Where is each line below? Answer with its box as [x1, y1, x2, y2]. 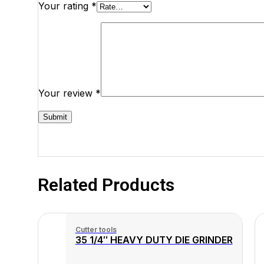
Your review [38, 87, 96, 99]
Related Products [38, 174, 175, 195]
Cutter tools [75, 225, 117, 234]
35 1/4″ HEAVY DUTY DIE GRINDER [75, 233, 233, 246]
